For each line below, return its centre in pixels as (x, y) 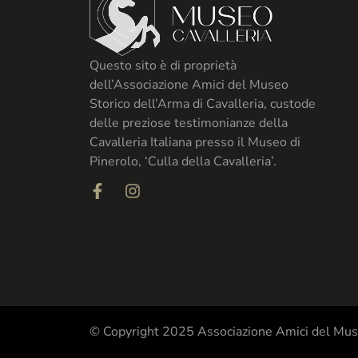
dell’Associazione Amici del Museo (189, 85)
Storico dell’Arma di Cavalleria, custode (203, 104)
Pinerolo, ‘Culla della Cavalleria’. (183, 162)
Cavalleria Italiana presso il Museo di (195, 143)
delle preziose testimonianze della (189, 123)
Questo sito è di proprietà (163, 66)
